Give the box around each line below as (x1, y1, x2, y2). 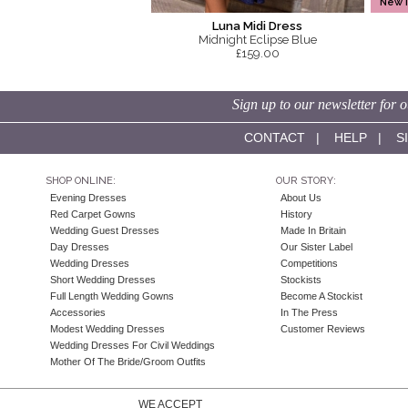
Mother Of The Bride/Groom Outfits (50, 356, 206, 368)
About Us (280, 192, 321, 204)
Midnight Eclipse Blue (198, 33, 317, 47)
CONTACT (243, 130, 305, 146)
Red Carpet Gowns (50, 209, 136, 220)
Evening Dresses (50, 192, 127, 204)
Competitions (280, 258, 338, 270)
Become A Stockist (280, 291, 362, 302)
